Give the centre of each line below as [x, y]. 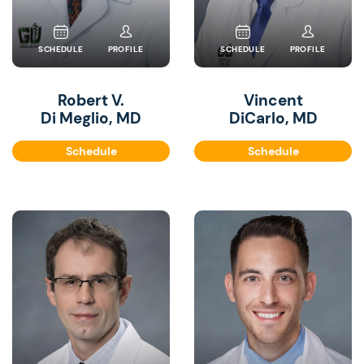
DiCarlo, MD [273, 118]
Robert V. [91, 100]
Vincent [273, 100]
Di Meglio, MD [91, 118]
